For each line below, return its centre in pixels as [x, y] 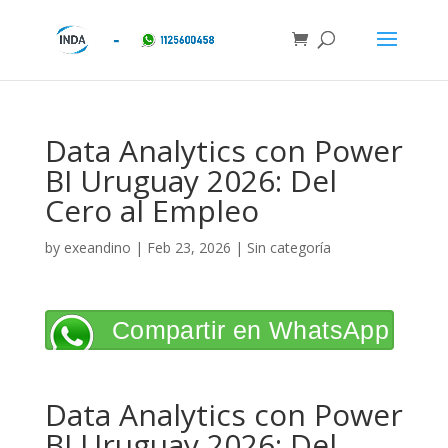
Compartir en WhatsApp [250, 330]
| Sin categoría [280, 247]
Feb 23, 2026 [188, 247]
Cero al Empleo [151, 210]
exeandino [97, 247]
